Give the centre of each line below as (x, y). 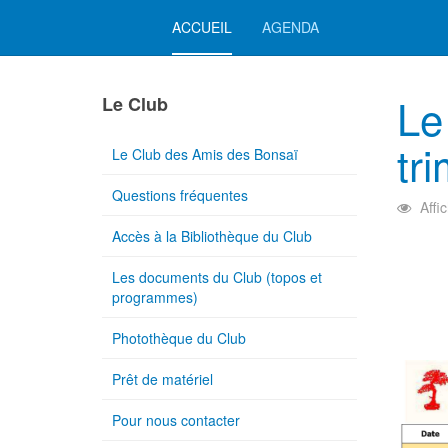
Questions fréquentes (180, 195)
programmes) (155, 297)
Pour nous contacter (176, 420)
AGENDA (290, 27)
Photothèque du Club (179, 338)
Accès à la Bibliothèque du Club (212, 236)
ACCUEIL (202, 27)
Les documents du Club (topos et (217, 277)
